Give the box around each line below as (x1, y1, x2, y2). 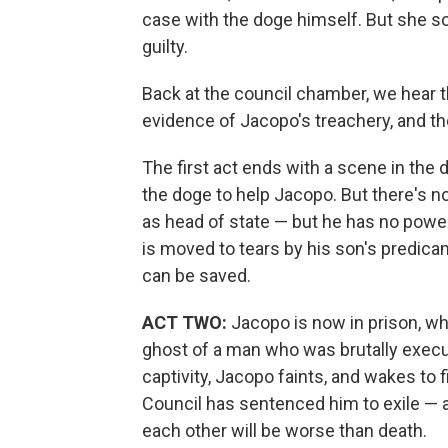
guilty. (142, 36, 188, 57)
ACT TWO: (142, 312, 227, 333)
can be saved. (142, 265, 251, 286)
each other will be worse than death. (142, 420, 427, 441)
